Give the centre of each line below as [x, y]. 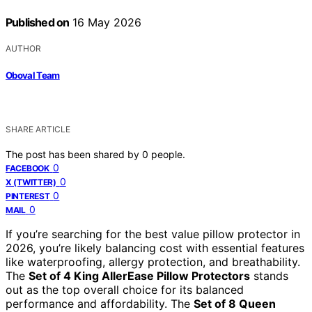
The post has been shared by [74, 154]
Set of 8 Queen [235, 303]
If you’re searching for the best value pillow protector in [153, 234]
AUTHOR [23, 49]
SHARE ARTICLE [38, 129]
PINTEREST [28, 196]
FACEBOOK [28, 168]
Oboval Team [33, 75]
